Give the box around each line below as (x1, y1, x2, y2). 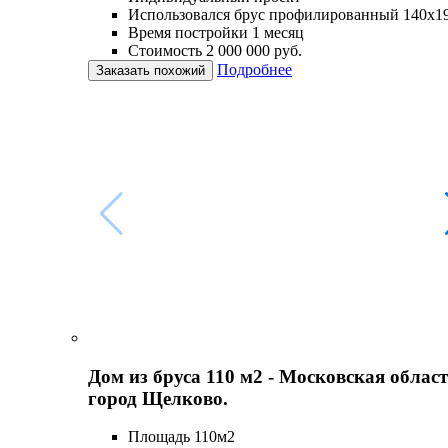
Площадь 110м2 (128, 428, 235, 446)
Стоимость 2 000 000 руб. (128, 42, 302, 60)
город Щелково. (88, 387, 228, 409)
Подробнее (217, 61, 292, 79)
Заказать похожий (96, 63, 205, 79)
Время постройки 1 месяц (128, 24, 304, 42)
